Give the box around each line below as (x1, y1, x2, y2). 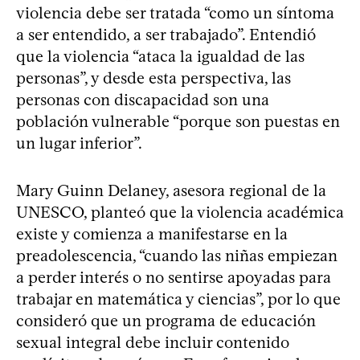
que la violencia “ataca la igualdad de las (16, 47, 305, 66)
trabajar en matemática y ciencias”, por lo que (16, 289, 341, 309)
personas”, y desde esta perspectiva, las (16, 68, 291, 88)
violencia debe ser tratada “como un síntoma (16, 3, 334, 22)
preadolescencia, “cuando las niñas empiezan (16, 246, 337, 265)
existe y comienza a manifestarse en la (16, 224, 288, 243)
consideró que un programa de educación (16, 311, 316, 330)
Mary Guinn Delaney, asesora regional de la (16, 181, 326, 200)
